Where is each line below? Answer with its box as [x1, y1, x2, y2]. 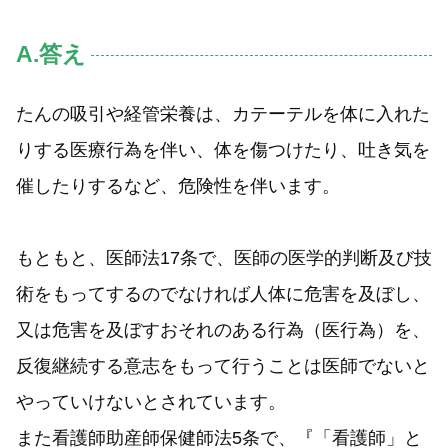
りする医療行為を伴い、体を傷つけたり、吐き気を [16, 140, 430, 160]
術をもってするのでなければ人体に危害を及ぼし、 [16, 284, 430, 304]
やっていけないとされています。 [16, 392, 286, 412]
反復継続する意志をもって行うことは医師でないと [16, 356, 430, 376]
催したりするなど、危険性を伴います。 [16, 176, 340, 196]
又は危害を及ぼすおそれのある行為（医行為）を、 [16, 320, 430, 340]
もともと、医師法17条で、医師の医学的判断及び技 [16, 248, 432, 268]
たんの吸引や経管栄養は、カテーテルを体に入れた [16, 104, 430, 124]
